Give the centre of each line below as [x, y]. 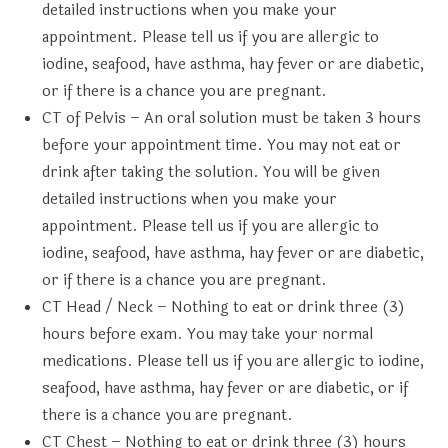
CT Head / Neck [98, 307]
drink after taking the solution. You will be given [211, 172]
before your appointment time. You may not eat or [222, 145]
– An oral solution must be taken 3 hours [274, 118]
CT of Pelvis [84, 118]
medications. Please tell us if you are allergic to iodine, [233, 361]
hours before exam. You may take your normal [208, 334]
